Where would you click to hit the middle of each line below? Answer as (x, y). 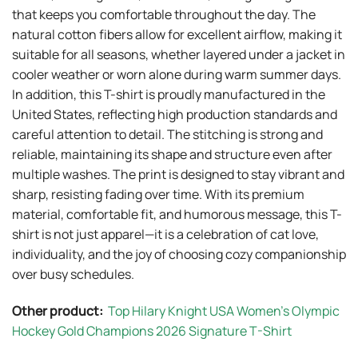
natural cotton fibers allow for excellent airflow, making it (177, 35)
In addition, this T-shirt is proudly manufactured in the (169, 95)
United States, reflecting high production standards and (175, 115)
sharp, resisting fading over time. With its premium (158, 195)
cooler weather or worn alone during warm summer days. (177, 75)
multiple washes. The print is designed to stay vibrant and (178, 175)
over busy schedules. (73, 274)
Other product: (60, 311)
